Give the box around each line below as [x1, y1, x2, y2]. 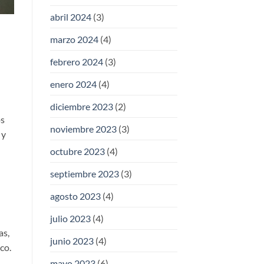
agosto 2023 [49, 190, 101, 202]
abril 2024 [49, 11, 91, 23]
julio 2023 [49, 213, 91, 225]
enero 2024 [49, 78, 97, 90]
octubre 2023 [49, 146, 105, 157]
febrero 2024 [49, 56, 103, 68]
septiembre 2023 [49, 168, 119, 180]
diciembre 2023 [49, 101, 113, 113]
